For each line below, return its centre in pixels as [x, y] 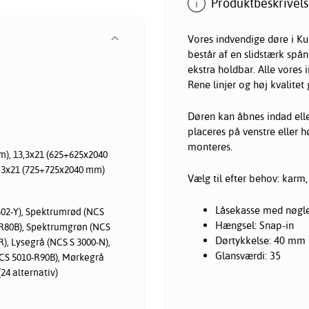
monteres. [210, 146]
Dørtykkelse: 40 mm [260, 240]
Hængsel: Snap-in [255, 225]
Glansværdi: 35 [248, 255]
